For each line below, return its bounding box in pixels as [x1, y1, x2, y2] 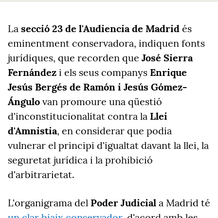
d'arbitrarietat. [8, 168, 74, 181]
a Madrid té [156, 197, 210, 209]
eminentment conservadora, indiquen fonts [8, 37, 205, 49]
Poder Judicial [91, 197, 156, 209]
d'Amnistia [8, 125, 57, 137]
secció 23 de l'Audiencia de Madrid [21, 22, 180, 35]
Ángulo [8, 95, 40, 108]
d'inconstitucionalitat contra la [8, 110, 150, 122]
